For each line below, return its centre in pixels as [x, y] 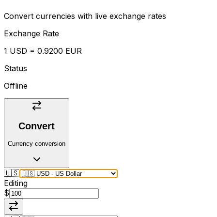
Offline [16, 85]
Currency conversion [37, 144]
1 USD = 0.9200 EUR [43, 51]
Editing [16, 183]
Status [15, 68]
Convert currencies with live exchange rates [85, 16]
